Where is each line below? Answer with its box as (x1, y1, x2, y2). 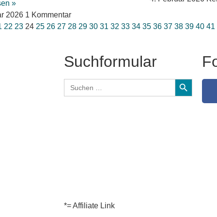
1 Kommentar (25, 10, 72, 19)
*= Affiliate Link (64, 201, 115, 210)
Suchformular (64, 52, 157, 70)
